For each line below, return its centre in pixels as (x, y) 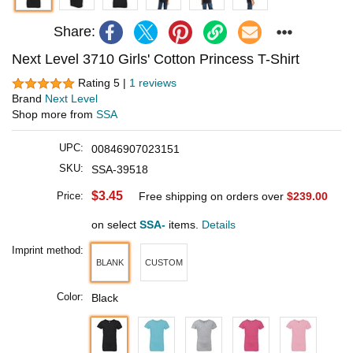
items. (184, 225)
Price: (70, 196)
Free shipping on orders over (213, 197)
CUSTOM (164, 262)
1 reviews (153, 82)
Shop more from (54, 115)
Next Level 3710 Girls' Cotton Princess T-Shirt (156, 59)
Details (219, 225)
